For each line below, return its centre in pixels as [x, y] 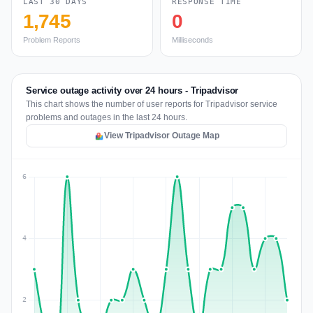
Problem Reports [52, 40]
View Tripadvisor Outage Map [161, 136]
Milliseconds [192, 40]
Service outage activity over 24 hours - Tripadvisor [132, 90]
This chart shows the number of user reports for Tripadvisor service [152, 104]
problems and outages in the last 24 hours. [107, 117]
